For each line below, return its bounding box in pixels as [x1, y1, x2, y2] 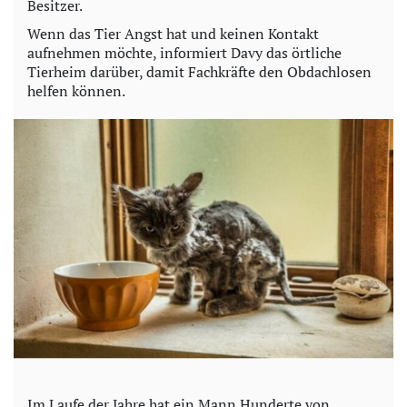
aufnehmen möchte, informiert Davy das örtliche [27, 42, 342, 63]
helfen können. [27, 80, 125, 101]
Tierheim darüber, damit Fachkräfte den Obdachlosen [27, 61, 372, 82]
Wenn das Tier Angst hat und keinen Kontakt [27, 23, 319, 44]
